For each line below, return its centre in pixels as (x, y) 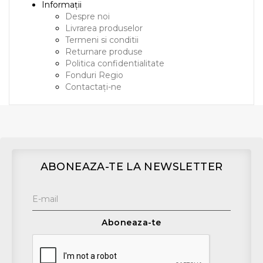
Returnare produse (104, 52)
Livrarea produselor (104, 28)
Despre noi (87, 16)
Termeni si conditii (102, 40)
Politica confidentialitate (115, 63)
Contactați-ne (93, 87)
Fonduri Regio (94, 75)
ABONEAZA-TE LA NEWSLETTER (131, 167)
